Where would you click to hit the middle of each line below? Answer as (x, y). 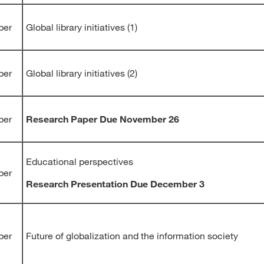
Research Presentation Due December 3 (115, 184)
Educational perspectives (80, 161)
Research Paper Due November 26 (103, 119)
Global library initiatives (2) (82, 73)
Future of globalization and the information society (132, 235)
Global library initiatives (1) (82, 27)
